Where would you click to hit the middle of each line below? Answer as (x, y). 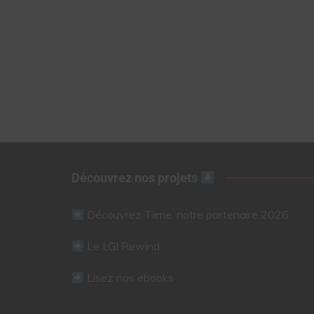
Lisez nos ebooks (131, 277)
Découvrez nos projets (136, 177)
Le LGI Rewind (124, 246)
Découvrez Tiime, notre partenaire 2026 (188, 214)
